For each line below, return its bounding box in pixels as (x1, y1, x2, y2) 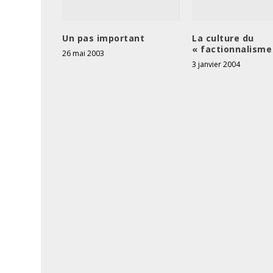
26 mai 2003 (62, 48, 105, 59)
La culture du (192, 32, 254, 44)
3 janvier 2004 (192, 59, 241, 70)
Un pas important (62, 32, 145, 44)
